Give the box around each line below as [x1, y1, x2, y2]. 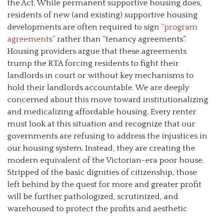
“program [161, 22, 198, 31]
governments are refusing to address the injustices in [7, 131, 207, 140]
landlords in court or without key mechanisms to [7, 71, 194, 80]
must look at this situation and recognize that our [7, 119, 195, 128]
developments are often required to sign [7, 22, 161, 31]
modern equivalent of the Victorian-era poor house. [7, 155, 204, 165]
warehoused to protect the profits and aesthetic [7, 204, 187, 213]
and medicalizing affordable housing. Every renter [7, 107, 196, 116]
